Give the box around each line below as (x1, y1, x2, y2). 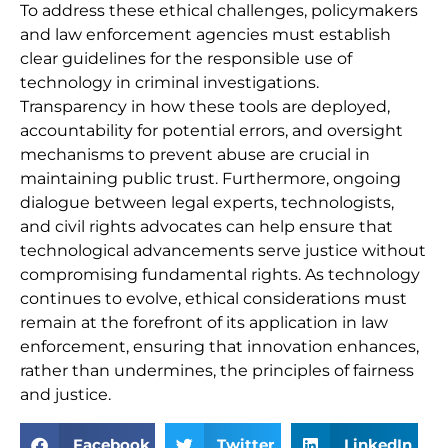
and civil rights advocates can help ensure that (20, 216, 393, 236)
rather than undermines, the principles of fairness (20, 360, 414, 380)
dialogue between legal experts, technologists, (20, 192, 394, 212)
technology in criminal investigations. (20, 72, 319, 92)
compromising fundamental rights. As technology (20, 264, 420, 284)
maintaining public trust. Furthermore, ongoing (20, 168, 401, 188)
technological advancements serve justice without (20, 240, 426, 260)
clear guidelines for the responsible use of (20, 48, 352, 68)
